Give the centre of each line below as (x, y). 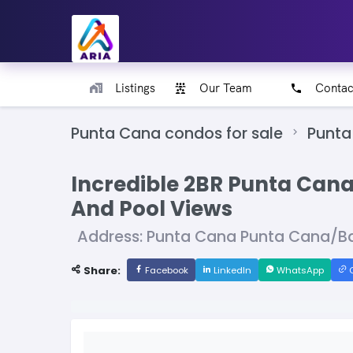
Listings (135, 88)
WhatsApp (299, 271)
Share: (101, 271)
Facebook (165, 271)
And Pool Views (152, 209)
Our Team (226, 88)
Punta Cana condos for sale (177, 134)
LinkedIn (231, 271)
